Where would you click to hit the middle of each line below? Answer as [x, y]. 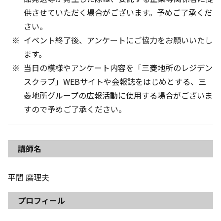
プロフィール [41, 200]
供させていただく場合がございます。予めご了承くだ [118, 13]
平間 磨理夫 [29, 177]
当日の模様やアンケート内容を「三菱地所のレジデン [118, 68]
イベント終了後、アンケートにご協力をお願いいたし [118, 40]
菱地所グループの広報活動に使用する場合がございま [118, 95]
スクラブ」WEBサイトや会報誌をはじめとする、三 [115, 82]
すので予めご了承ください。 [75, 109]
